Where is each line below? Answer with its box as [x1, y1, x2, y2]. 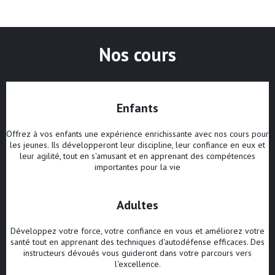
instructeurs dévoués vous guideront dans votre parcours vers [23, 247, 252, 259]
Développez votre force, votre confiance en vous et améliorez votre [10, 225, 265, 237]
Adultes [117, 197, 158, 214]
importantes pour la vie [95, 161, 180, 173]
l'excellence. [114, 258, 161, 270]
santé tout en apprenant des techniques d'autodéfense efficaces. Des [10, 236, 265, 248]
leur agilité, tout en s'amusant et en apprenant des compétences [20, 150, 255, 162]
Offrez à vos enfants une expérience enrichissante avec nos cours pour [6, 128, 269, 140]
